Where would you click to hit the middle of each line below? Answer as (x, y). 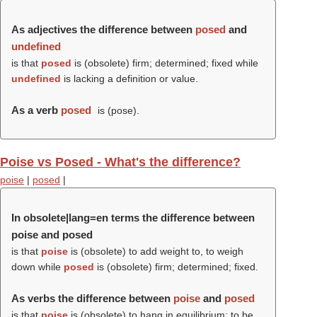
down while (38, 267)
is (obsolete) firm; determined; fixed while (165, 63)
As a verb (36, 110)
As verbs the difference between (92, 298)
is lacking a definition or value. (129, 79)
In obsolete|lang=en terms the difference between (133, 218)
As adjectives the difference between (103, 29)
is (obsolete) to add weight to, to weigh (156, 251)
